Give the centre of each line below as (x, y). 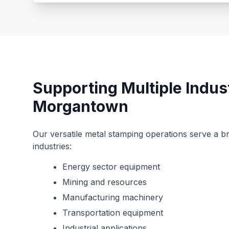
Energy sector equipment (111, 167)
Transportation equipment (113, 213)
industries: (52, 146)
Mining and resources (105, 182)
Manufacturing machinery (113, 198)
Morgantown (81, 107)
